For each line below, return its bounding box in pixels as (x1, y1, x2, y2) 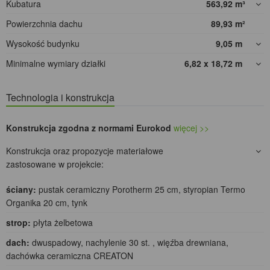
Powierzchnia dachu (6, 17, 83, 30)
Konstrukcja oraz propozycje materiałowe (6, 145, 163, 157)
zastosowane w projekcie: (6, 158, 104, 171)
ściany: (6, 183, 36, 196)
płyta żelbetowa (31, 216, 93, 229)
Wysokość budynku (6, 37, 80, 50)
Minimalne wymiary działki (6, 57, 105, 70)
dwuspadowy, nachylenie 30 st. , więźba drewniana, (30, 236, 228, 249)
